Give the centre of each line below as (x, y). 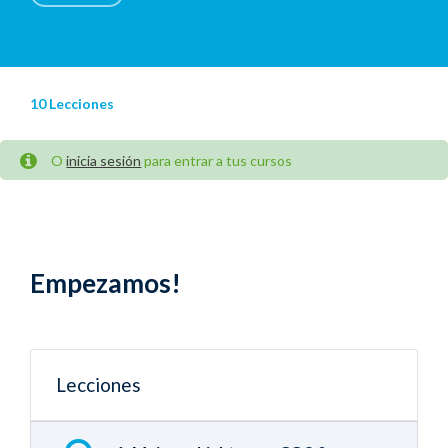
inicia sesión (104, 160)
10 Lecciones (72, 103)
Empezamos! (105, 282)
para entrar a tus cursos (217, 160)
